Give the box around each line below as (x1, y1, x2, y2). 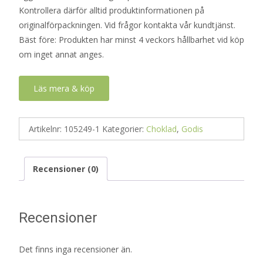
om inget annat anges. (19, 49, 104, 60)
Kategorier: (102, 123, 146, 134)
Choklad (146, 123, 177, 134)
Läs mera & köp (33, 83, 95, 94)
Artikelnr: (29, 123, 64, 134)
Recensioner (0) (33, 163, 99, 174)
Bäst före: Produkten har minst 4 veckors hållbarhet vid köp (19, 34, 244, 45)
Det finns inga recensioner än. (19, 243, 132, 255)
